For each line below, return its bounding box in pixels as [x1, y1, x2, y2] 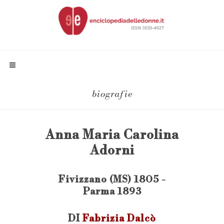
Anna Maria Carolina [45, 127, 179, 143]
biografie [91, 88, 132, 100]
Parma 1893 [82, 185, 141, 197]
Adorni [89, 143, 134, 158]
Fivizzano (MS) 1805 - [58, 173, 166, 185]
